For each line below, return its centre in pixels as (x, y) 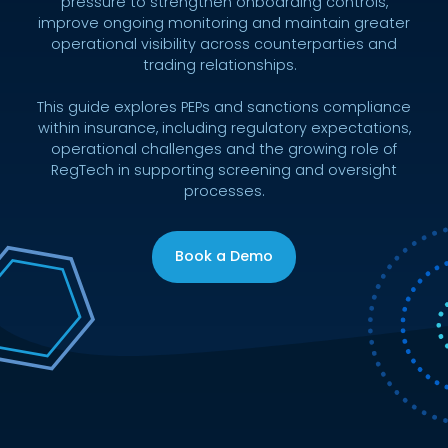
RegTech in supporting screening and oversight (224, 169)
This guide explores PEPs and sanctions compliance (224, 106)
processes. (224, 190)
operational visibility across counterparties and (224, 43)
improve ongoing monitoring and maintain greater (224, 22)
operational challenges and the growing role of (224, 148)
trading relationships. (224, 64)
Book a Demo (224, 256)
